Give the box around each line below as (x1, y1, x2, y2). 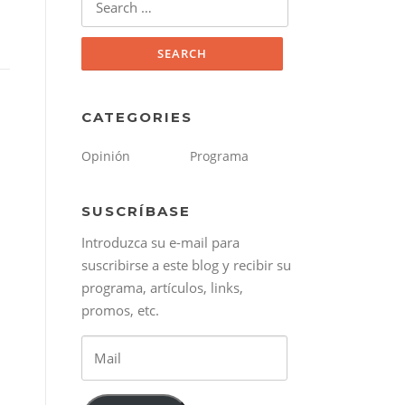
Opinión (81, 147, 130, 165)
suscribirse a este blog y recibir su (81, 256, 291, 275)
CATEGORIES (81, 108, 193, 127)
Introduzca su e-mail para (81, 233, 240, 252)
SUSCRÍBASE (81, 202, 191, 221)
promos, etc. (81, 301, 159, 320)
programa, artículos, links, (81, 278, 243, 297)
